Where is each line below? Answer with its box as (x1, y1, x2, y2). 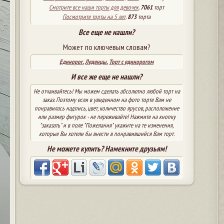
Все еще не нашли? (78, 26, 135, 37)
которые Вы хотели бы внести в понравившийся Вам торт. (38, 129, 174, 138)
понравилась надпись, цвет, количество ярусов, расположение (34, 103, 179, 112)
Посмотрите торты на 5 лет (62, 12, 126, 21)
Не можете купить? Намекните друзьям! (46, 143, 166, 153)
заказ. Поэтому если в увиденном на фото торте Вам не (42, 95, 171, 104)
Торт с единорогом (109, 57, 154, 66)
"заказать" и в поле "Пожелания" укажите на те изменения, (39, 120, 174, 129)
